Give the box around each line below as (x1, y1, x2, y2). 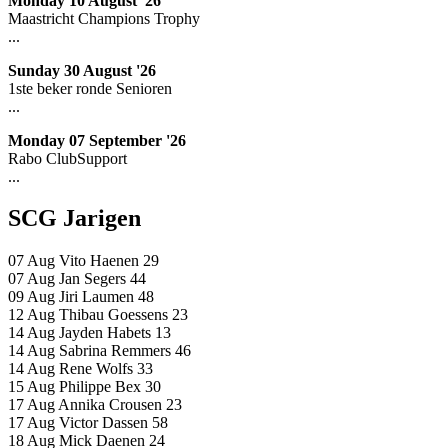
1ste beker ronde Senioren (8, 79, 172, 97)
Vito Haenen (59, 252, 143, 270)
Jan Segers (59, 270, 130, 288)
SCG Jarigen (8, 205, 141, 232)
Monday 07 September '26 (8, 131, 186, 149)
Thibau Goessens (59, 306, 172, 324)
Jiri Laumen (59, 288, 138, 306)
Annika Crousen (58, 396, 166, 414)
